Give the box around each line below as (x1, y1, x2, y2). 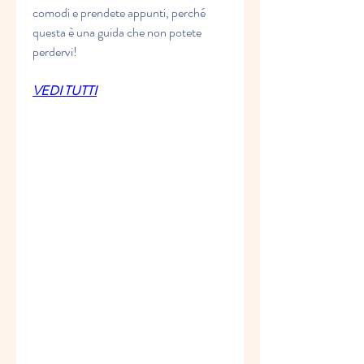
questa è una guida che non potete (32, 23, 201, 42)
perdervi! (32, 42, 77, 62)
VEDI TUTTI (32, 81, 97, 101)
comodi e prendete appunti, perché (32, 3, 206, 23)
